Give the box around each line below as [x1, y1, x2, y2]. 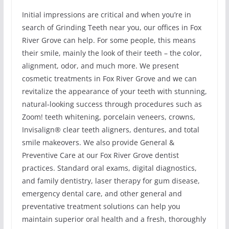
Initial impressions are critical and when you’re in [21, 10, 191, 20]
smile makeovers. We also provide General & [21, 138, 174, 148]
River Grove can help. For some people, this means [21, 35, 196, 45]
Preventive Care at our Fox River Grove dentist [21, 150, 179, 161]
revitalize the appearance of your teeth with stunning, [21, 86, 207, 97]
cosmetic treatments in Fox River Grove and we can [21, 74, 197, 84]
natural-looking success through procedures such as [21, 99, 202, 109]
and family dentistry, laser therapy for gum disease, [21, 176, 200, 186]
